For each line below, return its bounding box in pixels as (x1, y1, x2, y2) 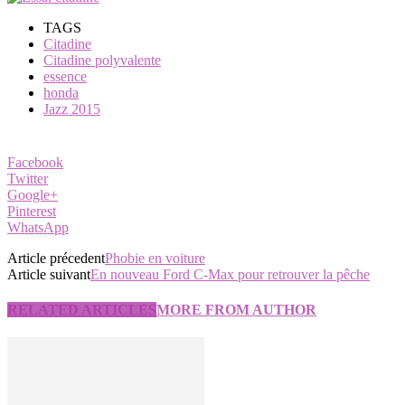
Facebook (7, 154, 63, 170)
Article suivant (7, 266, 90, 282)
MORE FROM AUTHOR (156, 301, 316, 317)
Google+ (7, 186, 58, 202)
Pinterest (7, 202, 56, 219)
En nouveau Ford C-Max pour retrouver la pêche (90, 266, 370, 282)
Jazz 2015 (43, 100, 100, 117)
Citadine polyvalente (43, 52, 161, 68)
